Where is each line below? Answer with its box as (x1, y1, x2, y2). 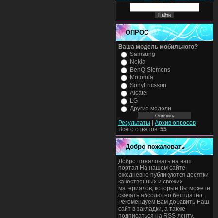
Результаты (118, 119, 150, 126)
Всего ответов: (118, 126, 160, 133)
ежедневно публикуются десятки (118, 171, 209, 178)
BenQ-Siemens (130, 66, 170, 73)
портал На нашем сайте (118, 164, 185, 171)
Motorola (130, 74, 153, 81)
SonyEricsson (130, 82, 166, 89)
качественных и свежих (118, 178, 182, 185)
